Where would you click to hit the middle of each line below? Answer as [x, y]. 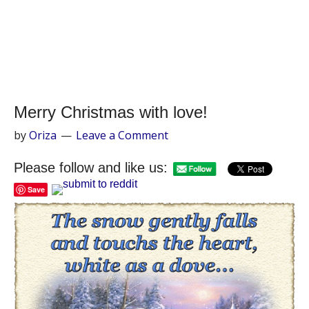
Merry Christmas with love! [111, 112]
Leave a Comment [122, 135]
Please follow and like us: [91, 168]
